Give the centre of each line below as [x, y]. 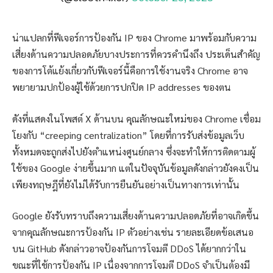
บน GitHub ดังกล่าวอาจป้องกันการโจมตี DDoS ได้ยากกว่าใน [129, 249]
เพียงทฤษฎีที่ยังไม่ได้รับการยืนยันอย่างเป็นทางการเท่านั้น [126, 184]
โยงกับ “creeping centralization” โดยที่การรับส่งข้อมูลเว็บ [128, 135]
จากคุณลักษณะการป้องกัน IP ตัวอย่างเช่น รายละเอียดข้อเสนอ [133, 232]
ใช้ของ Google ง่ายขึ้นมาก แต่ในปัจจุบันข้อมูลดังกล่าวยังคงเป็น [136, 168]
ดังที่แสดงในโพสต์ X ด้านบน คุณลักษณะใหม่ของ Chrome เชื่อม [136, 118]
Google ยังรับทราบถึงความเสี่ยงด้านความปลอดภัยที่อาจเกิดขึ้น [136, 216]
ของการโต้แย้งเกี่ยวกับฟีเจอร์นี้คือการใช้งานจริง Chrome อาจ [130, 71]
